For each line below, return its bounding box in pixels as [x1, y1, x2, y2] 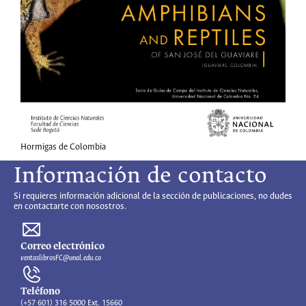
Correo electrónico [20, 241, 105, 253]
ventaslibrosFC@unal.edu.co [20, 254, 101, 263]
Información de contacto [14, 164, 267, 189]
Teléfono [20, 286, 60, 298]
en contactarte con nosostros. [14, 201, 126, 212]
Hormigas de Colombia [20, 142, 106, 153]
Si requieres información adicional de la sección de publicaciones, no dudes [14, 191, 292, 202]
